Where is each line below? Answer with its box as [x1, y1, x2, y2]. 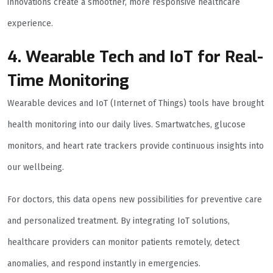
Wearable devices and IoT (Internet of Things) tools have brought [7, 98, 264, 109]
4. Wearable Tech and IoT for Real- [7, 46, 263, 68]
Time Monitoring [7, 70, 129, 92]
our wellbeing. [7, 162, 64, 173]
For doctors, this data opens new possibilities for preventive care [7, 194, 262, 205]
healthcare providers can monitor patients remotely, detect [7, 237, 239, 248]
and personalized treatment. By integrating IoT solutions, [7, 216, 230, 227]
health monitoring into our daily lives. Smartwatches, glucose [7, 119, 246, 130]
